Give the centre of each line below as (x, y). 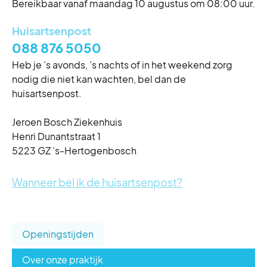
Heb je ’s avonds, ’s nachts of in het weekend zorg (122, 64)
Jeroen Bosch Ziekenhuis (67, 122)
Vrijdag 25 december (80, 66)
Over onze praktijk (63, 259)
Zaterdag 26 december (86, 111)
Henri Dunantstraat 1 (56, 136)
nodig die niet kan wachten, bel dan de (99, 79)
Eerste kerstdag (70, 50)
